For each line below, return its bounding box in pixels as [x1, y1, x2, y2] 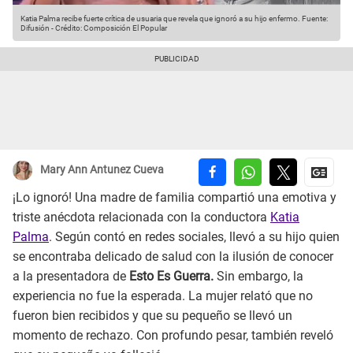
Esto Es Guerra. [129, 269, 214, 284]
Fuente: [300, 14, 328, 24]
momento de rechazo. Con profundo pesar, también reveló [13, 328, 333, 344]
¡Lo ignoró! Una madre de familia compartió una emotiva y [13, 190, 336, 206]
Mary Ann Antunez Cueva [40, 163, 164, 176]
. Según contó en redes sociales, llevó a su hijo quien [49, 229, 340, 245]
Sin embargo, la [214, 269, 303, 284]
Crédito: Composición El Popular [55, 24, 167, 33]
